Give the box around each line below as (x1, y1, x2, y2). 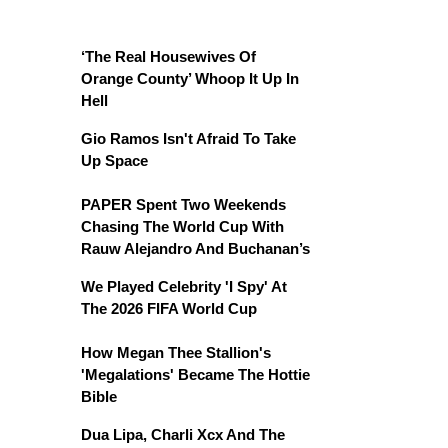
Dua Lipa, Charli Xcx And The (81, 425, 285, 443)
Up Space (81, 151, 148, 169)
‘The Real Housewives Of (81, 47, 256, 65)
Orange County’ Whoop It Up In (81, 69, 299, 87)
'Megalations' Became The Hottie (81, 365, 310, 383)
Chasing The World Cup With (81, 217, 284, 235)
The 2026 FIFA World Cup (81, 299, 257, 317)
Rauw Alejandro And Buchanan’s (81, 239, 310, 257)
